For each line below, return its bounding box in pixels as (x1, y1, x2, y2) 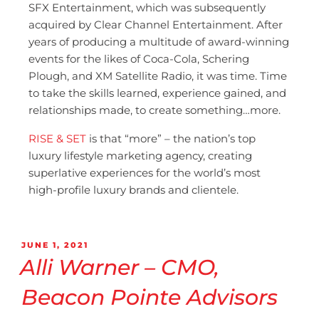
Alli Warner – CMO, (20, 254, 219, 281)
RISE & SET (28, 131, 86, 145)
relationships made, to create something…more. (28, 103, 281, 117)
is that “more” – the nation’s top (86, 131, 256, 145)
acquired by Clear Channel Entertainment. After (28, 17, 283, 31)
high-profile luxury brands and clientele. (28, 182, 241, 197)
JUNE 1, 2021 (21, 239, 88, 250)
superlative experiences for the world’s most (28, 165, 261, 179)
